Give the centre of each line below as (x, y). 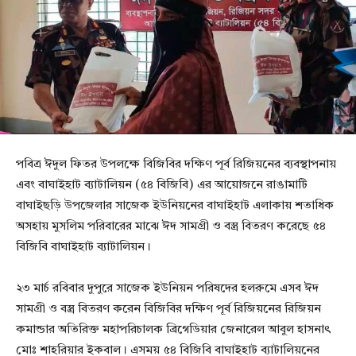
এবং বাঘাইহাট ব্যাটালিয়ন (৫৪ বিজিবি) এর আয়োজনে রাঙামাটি (162, 185)
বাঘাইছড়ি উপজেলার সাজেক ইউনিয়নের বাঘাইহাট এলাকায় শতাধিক (175, 206)
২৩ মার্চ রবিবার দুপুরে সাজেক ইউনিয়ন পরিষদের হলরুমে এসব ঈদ (167, 288)
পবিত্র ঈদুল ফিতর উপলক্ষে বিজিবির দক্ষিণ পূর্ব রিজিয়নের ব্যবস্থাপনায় (176, 164)
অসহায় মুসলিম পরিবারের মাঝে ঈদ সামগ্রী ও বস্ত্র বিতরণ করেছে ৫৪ (171, 226)
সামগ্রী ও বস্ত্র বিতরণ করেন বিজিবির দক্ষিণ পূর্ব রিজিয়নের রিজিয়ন (168, 309)
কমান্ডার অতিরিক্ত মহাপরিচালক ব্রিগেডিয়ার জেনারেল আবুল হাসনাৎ (173, 330)
